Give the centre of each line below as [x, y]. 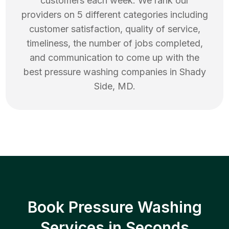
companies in [149, 72]
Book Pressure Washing [114, 207]
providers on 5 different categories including [114, 15]
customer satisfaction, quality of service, [114, 29]
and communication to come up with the [114, 58]
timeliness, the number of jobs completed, [114, 43]
